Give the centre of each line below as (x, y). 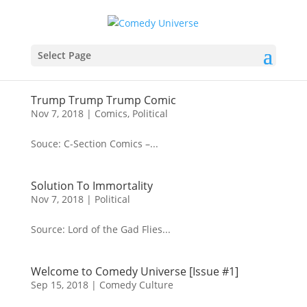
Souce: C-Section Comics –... (94, 144)
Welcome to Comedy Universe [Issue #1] (134, 271)
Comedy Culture (136, 285)
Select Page (64, 55)
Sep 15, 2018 (59, 285)
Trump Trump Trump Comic (103, 100)
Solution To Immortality (91, 186)
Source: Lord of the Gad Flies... (100, 229)
